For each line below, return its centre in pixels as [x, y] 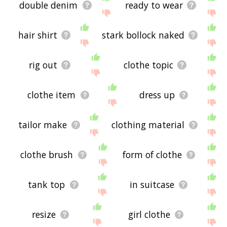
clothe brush [47, 155]
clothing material [148, 125]
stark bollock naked [143, 35]
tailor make [42, 125]
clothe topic [149, 65]
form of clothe [152, 155]
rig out [43, 65]
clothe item [52, 95]
